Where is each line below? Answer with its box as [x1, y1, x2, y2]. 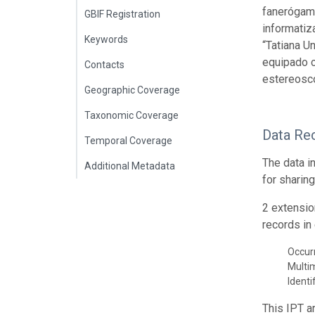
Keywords [84, 33, 128, 45]
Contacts [84, 58, 124, 70]
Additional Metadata [84, 160, 175, 172]
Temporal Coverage [84, 134, 172, 146]
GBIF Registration [84, 8, 160, 20]
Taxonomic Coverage [84, 109, 179, 121]
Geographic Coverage [84, 84, 180, 96]
